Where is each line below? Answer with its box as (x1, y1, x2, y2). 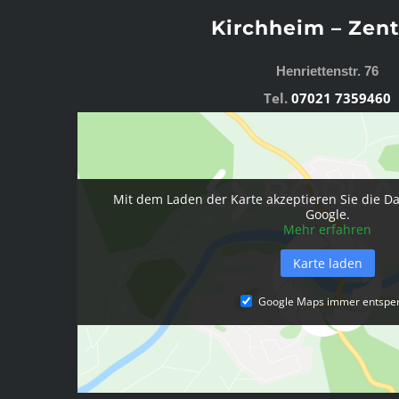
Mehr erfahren (283, 221, 372, 239)
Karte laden (292, 255, 362, 273)
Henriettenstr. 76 (276, 62, 379, 78)
